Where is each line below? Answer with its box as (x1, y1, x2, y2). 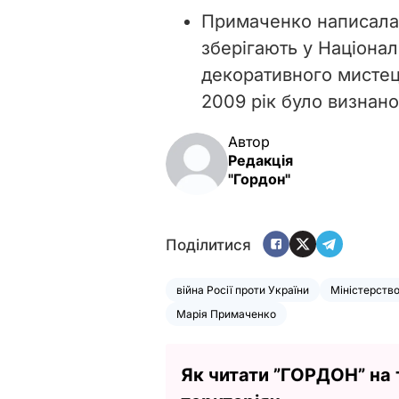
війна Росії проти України (176, 282, 309, 297)
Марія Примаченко (176, 306, 276, 321)
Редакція (228, 151, 293, 169)
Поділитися (166, 236, 251, 255)
